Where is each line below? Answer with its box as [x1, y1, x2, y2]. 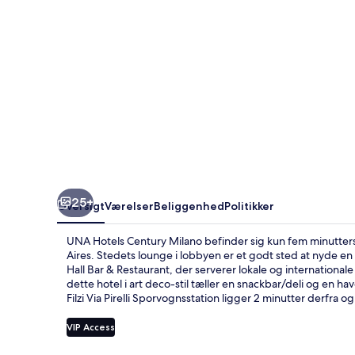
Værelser [105, 198, 154, 213]
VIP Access [67, 320, 115, 333]
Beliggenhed [154, 198, 224, 213]
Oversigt [57, 198, 105, 213]
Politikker [224, 198, 274, 213]
